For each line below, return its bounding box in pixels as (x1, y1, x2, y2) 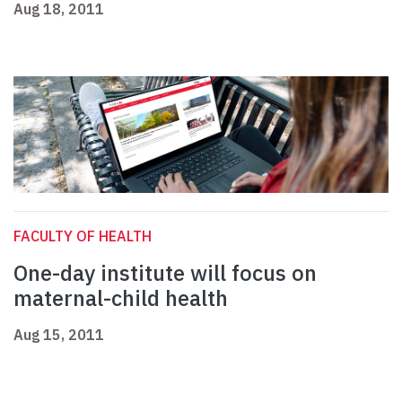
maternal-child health (13, 284, 228, 313)
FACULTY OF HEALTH (13, 227, 152, 246)
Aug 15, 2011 (13, 326, 104, 345)
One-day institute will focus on (13, 258, 317, 288)
